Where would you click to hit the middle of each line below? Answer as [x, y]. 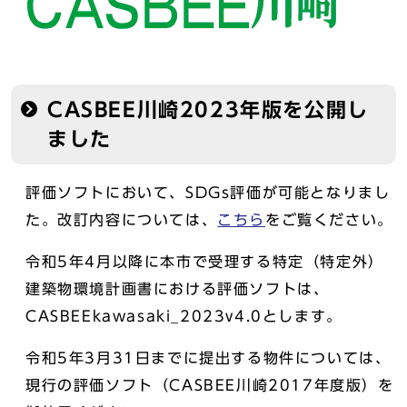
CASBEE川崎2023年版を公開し [208, 110]
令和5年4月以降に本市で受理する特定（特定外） [205, 262]
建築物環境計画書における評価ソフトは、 [178, 289]
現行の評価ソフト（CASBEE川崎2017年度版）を [210, 385]
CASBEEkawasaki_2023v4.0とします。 [184, 316]
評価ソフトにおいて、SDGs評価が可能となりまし [208, 193]
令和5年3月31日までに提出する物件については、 [208, 358]
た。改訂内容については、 [122, 220]
